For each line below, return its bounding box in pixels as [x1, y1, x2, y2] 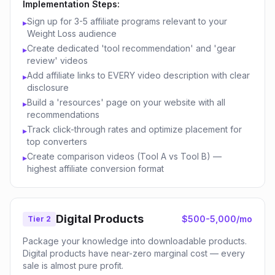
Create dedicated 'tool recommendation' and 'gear [27, 43, 236, 53]
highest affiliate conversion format [27, 163, 164, 174]
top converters [27, 136, 87, 147]
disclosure [27, 82, 69, 93]
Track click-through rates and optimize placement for [27, 124, 242, 134]
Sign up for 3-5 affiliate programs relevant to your [27, 16, 227, 26]
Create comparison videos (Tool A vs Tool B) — [27, 151, 222, 161]
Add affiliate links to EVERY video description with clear [27, 70, 250, 80]
